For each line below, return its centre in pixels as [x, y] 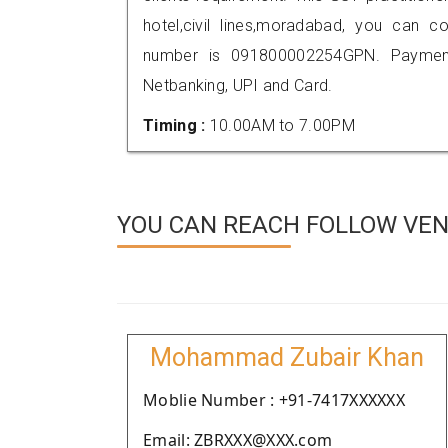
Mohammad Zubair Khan [287, 357]
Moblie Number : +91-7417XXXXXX [274, 400]
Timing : [176, 125]
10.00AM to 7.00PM [282, 125]
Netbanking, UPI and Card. [238, 85]
